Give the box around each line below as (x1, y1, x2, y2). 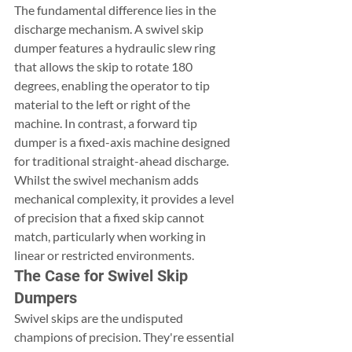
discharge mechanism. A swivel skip (14, 21, 206, 36)
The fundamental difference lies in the (14, 2, 218, 17)
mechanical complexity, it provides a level (14, 191, 236, 206)
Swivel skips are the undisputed (14, 310, 185, 325)
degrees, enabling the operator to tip (14, 78, 212, 93)
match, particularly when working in (14, 229, 208, 244)
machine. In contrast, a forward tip (14, 115, 200, 130)
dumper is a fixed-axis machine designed (14, 134, 233, 149)
